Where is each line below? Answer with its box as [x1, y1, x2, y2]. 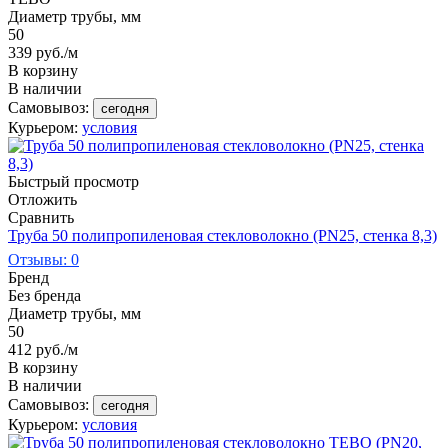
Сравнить [8, 208, 74, 226]
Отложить [8, 190, 77, 208]
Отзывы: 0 [8, 250, 79, 268]
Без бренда [8, 286, 81, 304]
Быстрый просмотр [8, 172, 139, 190]
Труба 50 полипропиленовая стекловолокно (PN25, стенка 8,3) [8, 226, 437, 244]
